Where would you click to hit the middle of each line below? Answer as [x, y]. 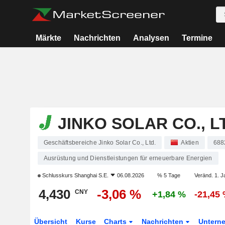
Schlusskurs [57, 175]
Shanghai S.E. [91, 175]
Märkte [49, 38]
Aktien [190, 143]
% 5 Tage [169, 175]
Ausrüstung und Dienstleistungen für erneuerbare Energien [128, 158]
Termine [197, 38]
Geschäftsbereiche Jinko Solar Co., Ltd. [100, 143]
